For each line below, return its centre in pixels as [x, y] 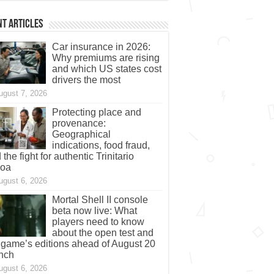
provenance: [79, 124]
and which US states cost [106, 69]
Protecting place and [96, 113]
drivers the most [86, 80]
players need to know [98, 222]
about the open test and [102, 233]
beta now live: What [94, 211]
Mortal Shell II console [100, 200]
